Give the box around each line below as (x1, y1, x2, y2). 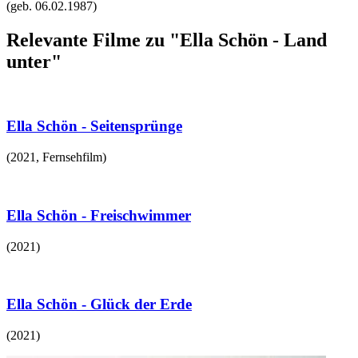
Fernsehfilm (42, 150, 102, 165)
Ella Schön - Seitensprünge (6, 117, 182, 135)
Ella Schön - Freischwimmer (6, 206, 191, 224)
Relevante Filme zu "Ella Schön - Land (6, 29, 327, 50)
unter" (6, 50, 62, 72)
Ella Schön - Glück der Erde (6, 296, 192, 313)
